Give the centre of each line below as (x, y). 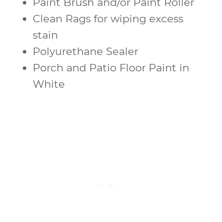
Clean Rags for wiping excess (108, 18)
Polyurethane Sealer (85, 51)
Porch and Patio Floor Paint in (111, 67)
